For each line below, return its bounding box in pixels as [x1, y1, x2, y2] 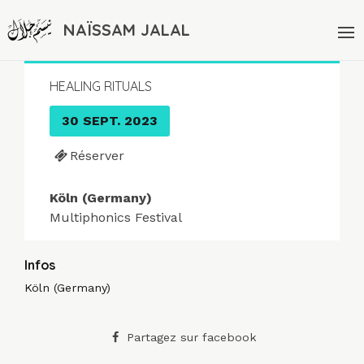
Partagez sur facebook [126, 330, 257, 344]
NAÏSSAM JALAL [63, 19, 190, 40]
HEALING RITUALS [50, 77, 152, 94]
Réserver [69, 147, 124, 163]
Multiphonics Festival [50, 209, 182, 225]
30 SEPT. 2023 [62, 112, 158, 128]
